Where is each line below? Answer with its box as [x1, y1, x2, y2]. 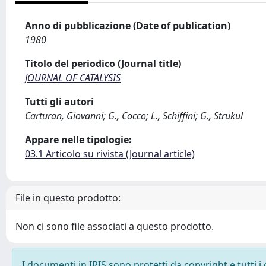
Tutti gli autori [25, 95, 94, 108]
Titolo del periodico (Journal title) [25, 57, 181, 70]
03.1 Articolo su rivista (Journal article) [25, 147, 195, 160]
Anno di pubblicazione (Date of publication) [25, 19, 230, 32]
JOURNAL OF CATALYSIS [25, 71, 121, 84]
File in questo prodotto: [15, 191, 121, 204]
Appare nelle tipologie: [25, 133, 132, 146]
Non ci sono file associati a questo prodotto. [15, 220, 214, 233]
